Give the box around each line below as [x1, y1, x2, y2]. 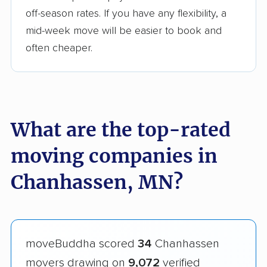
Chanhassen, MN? [11, 170, 183, 194]
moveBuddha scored [26, 237, 138, 250]
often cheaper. [26, 42, 92, 54]
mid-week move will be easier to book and [26, 25, 222, 36]
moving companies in [11, 144, 218, 168]
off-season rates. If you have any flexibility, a [26, 8, 226, 19]
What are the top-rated [11, 117, 231, 142]
